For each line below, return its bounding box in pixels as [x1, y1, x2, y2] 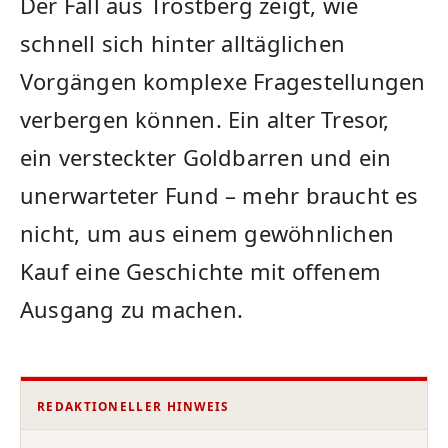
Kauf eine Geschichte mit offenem [20, 255, 382, 286]
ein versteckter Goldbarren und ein [20, 141, 392, 172]
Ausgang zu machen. [20, 293, 243, 324]
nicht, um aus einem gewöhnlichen [20, 217, 395, 248]
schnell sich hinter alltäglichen [20, 27, 346, 58]
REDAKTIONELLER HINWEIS [37, 397, 230, 414]
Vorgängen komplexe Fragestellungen [20, 65, 426, 96]
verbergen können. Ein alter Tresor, [20, 103, 390, 134]
